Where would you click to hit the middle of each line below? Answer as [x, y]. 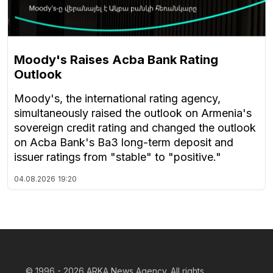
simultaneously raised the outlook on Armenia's [133, 113]
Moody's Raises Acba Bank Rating [116, 60]
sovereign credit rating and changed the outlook [135, 128]
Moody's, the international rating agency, [117, 99]
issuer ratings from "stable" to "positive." [118, 157]
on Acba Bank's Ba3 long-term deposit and [124, 143]
